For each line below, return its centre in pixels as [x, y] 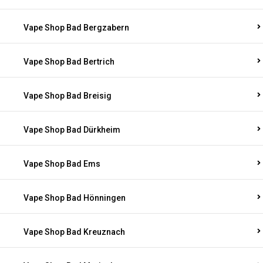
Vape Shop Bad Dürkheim [72, 130]
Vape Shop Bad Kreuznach [74, 232]
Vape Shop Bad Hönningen [75, 198]
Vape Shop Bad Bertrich [69, 62]
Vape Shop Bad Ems [62, 164]
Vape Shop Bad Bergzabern [76, 28]
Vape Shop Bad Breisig [68, 96]
